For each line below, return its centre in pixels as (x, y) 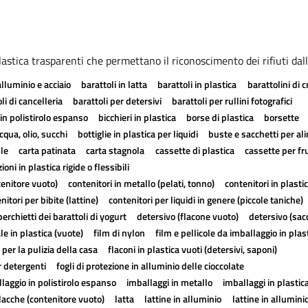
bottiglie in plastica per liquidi (137, 134)
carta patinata (47, 150)
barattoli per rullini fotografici (232, 101)
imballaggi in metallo (169, 282)
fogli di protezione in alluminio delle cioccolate (150, 266)
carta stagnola (115, 150)
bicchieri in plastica (137, 117)
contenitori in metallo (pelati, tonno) (141, 183)
